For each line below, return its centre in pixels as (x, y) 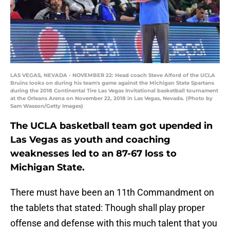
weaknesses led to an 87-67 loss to (93, 154)
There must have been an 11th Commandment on (112, 193)
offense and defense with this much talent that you (114, 223)
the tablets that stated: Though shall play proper (108, 208)
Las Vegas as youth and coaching (90, 140)
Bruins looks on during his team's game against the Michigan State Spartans (112, 83)
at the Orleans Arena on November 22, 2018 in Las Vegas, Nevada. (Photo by (111, 99)
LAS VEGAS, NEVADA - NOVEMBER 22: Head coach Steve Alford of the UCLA (113, 75)
